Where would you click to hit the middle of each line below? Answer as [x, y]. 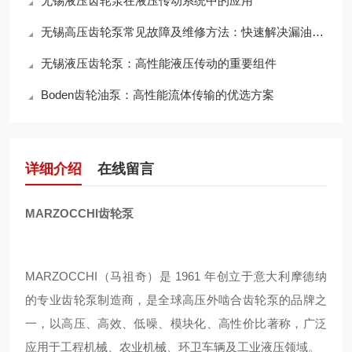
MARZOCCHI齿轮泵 [79, 213]
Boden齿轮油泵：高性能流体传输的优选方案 [158, 95]
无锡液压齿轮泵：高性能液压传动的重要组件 [159, 63]
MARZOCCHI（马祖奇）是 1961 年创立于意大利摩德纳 [176, 276]
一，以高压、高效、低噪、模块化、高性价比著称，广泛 [176, 323]
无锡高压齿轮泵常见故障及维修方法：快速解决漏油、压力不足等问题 [176, 32]
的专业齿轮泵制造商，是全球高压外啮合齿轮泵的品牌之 [176, 300]
